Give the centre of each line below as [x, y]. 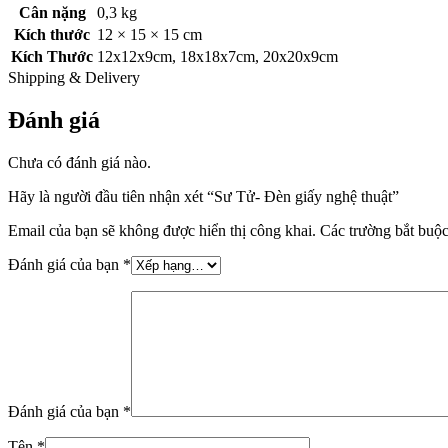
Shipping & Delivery [74, 77]
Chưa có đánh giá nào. [79, 162]
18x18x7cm [217, 56]
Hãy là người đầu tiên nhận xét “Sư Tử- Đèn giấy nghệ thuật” [203, 196]
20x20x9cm [300, 56]
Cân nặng [52, 12]
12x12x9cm [134, 56]
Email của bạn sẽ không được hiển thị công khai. [162, 230]
